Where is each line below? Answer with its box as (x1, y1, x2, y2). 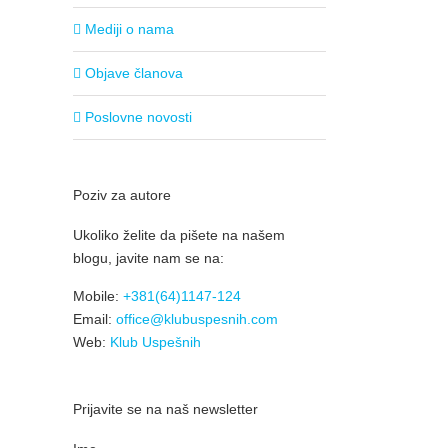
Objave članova (85, 65, 183, 82)
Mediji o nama (85, 21, 174, 38)
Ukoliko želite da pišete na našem (73, 227, 285, 244)
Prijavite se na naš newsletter (73, 401, 258, 418)
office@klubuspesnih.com (116, 311, 278, 328)
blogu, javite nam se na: (73, 250, 224, 267)
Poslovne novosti (85, 109, 192, 126)
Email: (73, 311, 116, 328)
